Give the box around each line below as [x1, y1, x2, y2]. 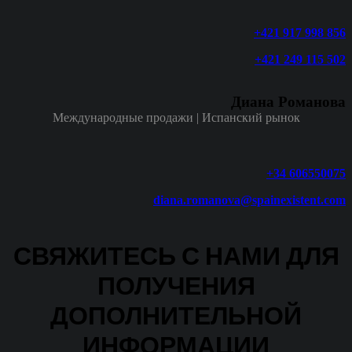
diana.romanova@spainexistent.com [153, 193, 346, 207]
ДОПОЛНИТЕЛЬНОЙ [50, 297, 302, 333]
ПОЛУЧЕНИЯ [97, 267, 255, 303]
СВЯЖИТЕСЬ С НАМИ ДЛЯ [13, 237, 339, 273]
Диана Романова [231, 93, 346, 111]
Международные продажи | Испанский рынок [52, 111, 300, 125]
